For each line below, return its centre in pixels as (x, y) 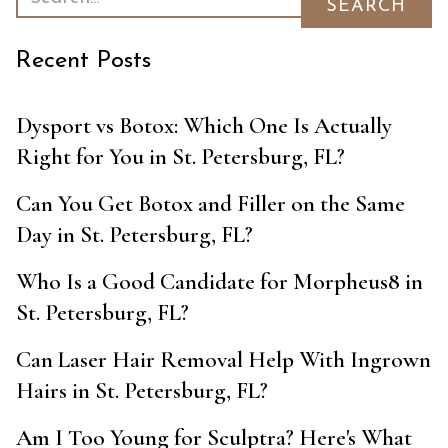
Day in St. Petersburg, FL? (134, 235)
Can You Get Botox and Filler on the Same (210, 204)
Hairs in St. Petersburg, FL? (142, 391)
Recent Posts (83, 61)
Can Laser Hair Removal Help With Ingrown (223, 360)
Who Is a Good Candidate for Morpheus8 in (219, 282)
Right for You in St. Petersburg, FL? (180, 157)
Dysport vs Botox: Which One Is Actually (204, 126)
